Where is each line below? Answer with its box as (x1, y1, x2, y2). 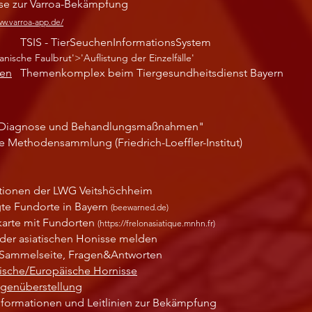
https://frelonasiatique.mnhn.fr (100, 218, 213, 228)
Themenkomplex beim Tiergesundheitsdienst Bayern (20, 66, 283, 79)
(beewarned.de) (111, 202, 169, 212)
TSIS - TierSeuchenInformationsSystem (20, 36, 211, 49)
